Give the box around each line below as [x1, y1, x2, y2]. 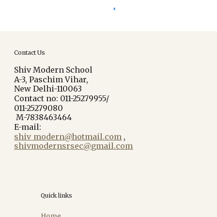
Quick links [41, 191, 73, 199]
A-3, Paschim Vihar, [14, 74, 91, 84]
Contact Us [14, 49, 46, 56]
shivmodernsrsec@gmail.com [14, 141, 133, 151]
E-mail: [14, 122, 44, 132]
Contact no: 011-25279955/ [14, 93, 111, 103]
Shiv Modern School [14, 65, 93, 75]
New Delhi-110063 [14, 84, 82, 94]
